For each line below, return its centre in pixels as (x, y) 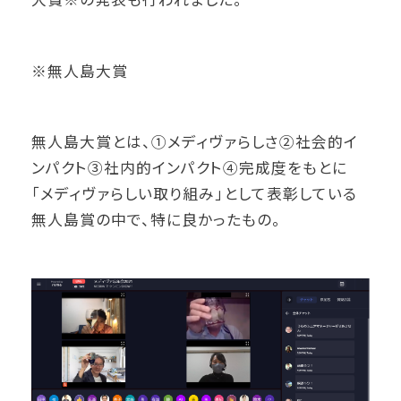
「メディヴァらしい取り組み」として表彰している (195, 194)
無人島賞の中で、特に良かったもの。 (157, 220)
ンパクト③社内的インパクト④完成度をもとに (190, 168)
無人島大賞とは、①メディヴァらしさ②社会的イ (195, 142)
